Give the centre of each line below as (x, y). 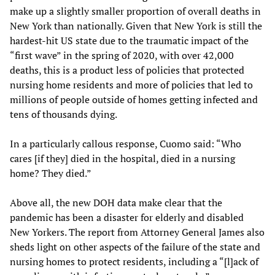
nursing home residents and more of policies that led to (131, 84)
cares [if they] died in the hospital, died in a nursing (122, 158)
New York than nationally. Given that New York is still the (136, 25)
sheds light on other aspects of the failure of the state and (135, 246)
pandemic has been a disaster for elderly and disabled (127, 217)
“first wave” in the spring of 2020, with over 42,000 (122, 55)
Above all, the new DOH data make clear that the (116, 202)
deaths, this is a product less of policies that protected (127, 70)
